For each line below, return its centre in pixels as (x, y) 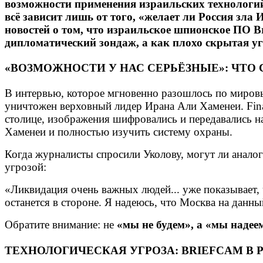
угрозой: (26, 167)
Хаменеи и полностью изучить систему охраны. (119, 132)
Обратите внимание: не (61, 225)
